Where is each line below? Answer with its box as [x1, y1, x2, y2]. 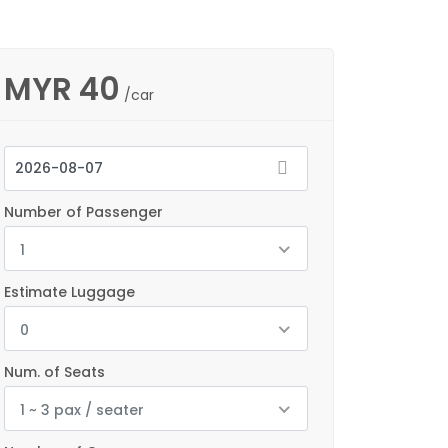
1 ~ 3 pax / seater [20, 400, 144, 420]
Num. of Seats [4, 362, 105, 382]
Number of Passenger [4, 202, 163, 222]
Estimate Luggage [4, 282, 135, 302]
